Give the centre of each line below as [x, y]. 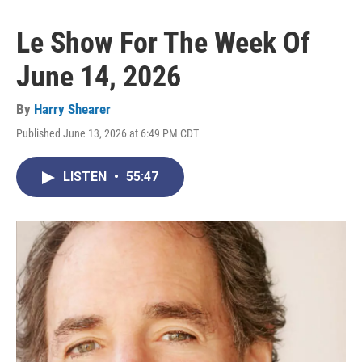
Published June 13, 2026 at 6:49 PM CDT [107, 134]
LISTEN [86, 177]
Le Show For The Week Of [163, 43]
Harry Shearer [72, 109]
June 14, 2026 [99, 77]
